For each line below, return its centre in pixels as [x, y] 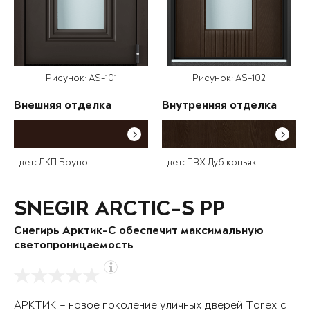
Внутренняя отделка [219, 107]
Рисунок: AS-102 [229, 79]
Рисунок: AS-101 [81, 79]
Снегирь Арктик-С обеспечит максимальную [139, 232]
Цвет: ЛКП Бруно [51, 163]
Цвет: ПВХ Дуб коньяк [209, 163]
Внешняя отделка [63, 107]
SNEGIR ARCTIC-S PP [119, 211]
